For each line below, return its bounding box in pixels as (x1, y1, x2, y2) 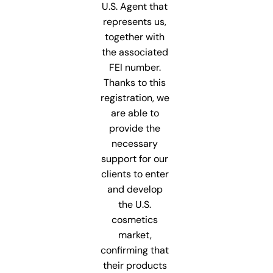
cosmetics (112, 213, 158, 226)
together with (105, 30, 165, 43)
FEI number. (108, 60, 161, 74)
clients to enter (101, 167, 169, 180)
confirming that (101, 243, 169, 257)
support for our (101, 152, 169, 165)
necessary (112, 136, 158, 150)
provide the (109, 121, 161, 135)
